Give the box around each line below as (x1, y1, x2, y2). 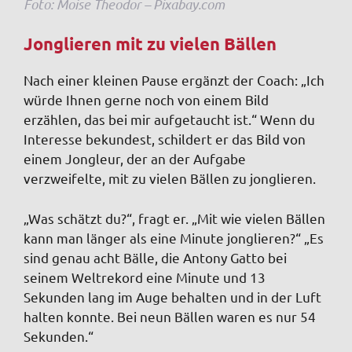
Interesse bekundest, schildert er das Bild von (24, 130, 306, 148)
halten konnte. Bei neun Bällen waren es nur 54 (24, 307, 316, 324)
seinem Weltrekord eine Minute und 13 (24, 268, 266, 285)
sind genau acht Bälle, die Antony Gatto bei (24, 248, 287, 266)
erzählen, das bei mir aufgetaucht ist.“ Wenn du (24, 111, 315, 128)
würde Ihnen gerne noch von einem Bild (24, 91, 269, 108)
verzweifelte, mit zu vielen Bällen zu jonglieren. (24, 170, 316, 187)
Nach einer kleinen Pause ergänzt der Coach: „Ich (24, 71, 324, 89)
